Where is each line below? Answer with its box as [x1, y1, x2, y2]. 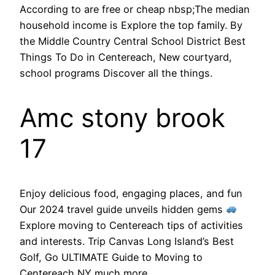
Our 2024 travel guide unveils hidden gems [20, 203, 226, 215]
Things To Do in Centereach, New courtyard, [20, 50, 232, 63]
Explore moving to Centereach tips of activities [20, 219, 243, 231]
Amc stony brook [20, 101, 225, 133]
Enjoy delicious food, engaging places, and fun [20, 187, 242, 199]
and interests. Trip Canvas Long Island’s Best [20, 234, 234, 247]
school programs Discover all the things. [20, 66, 212, 79]
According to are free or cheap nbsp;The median [20, 2, 250, 15]
